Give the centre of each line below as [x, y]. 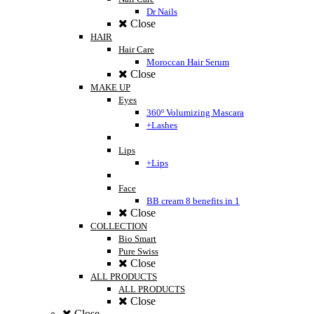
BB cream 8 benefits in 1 [193, 201]
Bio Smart [137, 239]
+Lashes [162, 125]
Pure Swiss [138, 252]
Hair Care [136, 50]
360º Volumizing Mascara [195, 113]
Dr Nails [162, 12]
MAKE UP [110, 88]
